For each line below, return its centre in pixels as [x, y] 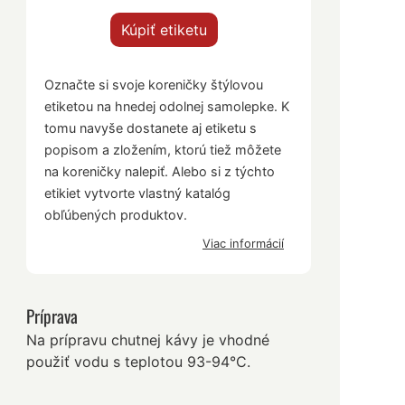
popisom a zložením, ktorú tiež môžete [163, 150]
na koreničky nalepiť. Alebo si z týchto [160, 172]
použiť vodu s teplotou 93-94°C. [139, 361]
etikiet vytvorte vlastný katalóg [138, 193]
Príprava [52, 316]
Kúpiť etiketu [165, 30]
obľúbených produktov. [116, 215]
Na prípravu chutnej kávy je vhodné [148, 339]
